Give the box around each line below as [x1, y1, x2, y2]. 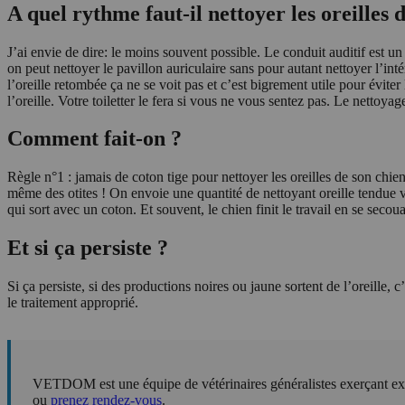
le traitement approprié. [7, 295, 138, 311]
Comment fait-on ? [7, 127, 182, 151]
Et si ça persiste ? [7, 236, 168, 260]
